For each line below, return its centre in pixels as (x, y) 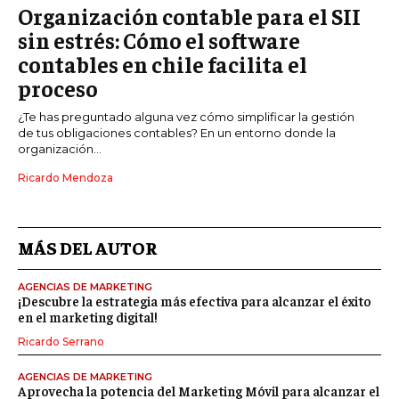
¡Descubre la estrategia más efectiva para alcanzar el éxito (195, 300)
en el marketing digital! (88, 316)
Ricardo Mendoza (65, 177)
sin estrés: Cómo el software (159, 39)
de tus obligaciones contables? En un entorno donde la (177, 132)
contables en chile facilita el (163, 63)
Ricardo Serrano (61, 341)
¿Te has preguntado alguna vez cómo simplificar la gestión (186, 116)
